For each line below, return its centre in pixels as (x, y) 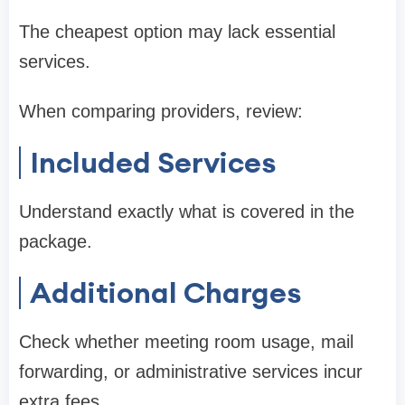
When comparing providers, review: (161, 111)
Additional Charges (165, 292)
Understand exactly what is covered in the (187, 211)
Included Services (153, 162)
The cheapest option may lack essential (177, 31)
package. (56, 241)
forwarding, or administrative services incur (191, 371)
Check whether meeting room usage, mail (186, 341)
